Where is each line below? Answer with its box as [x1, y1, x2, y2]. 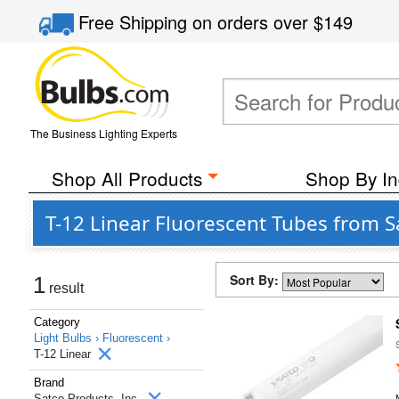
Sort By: [230, 271, 282, 289]
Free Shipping [78, 9, 193, 35]
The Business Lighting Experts [29, 126, 177, 141]
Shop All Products [51, 165, 202, 191]
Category [34, 315, 80, 329]
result [45, 281, 84, 296]
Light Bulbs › [34, 331, 102, 345]
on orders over [192, 9, 314, 35]
